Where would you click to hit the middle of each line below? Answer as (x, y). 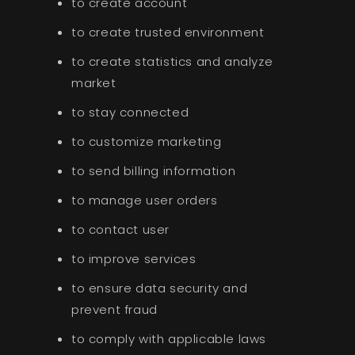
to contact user (120, 230)
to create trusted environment (168, 32)
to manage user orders (144, 200)
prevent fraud (114, 310)
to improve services (134, 259)
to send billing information (153, 171)
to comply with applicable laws (168, 339)
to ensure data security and (159, 288)
